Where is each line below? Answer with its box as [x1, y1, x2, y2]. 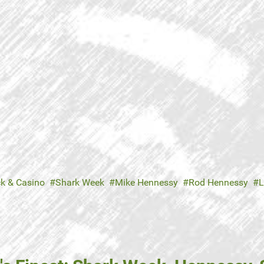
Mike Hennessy [115, 177, 178, 189]
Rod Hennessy [189, 177, 248, 189]
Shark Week [55, 177, 104, 189]
